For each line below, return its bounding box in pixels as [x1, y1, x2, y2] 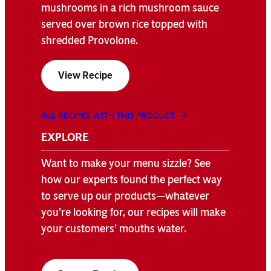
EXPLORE [41, 130, 89, 144]
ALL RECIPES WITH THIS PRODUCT [41, 110, 175, 121]
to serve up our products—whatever [41, 189, 209, 203]
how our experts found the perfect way [41, 172, 222, 186]
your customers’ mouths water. [41, 221, 186, 235]
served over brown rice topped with [41, 17, 207, 31]
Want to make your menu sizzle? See [41, 156, 211, 170]
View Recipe [58, 69, 113, 81]
